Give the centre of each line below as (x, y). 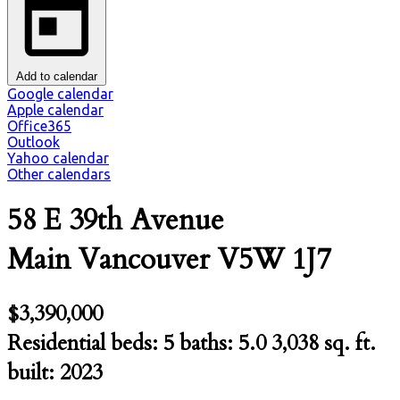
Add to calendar (57, 76)
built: (33, 372)
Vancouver (144, 260)
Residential (56, 343)
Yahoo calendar (58, 158)
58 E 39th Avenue (116, 221)
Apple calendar (55, 110)
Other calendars (59, 174)
